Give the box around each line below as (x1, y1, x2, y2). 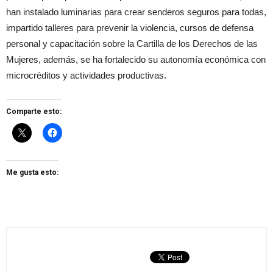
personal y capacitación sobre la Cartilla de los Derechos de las (6, 38, 258, 49)
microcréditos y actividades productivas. (6, 70, 166, 80)
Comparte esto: (6, 107, 62, 116)
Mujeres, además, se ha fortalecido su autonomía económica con (6, 54, 266, 65)
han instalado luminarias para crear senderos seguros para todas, (6, 7, 266, 17)
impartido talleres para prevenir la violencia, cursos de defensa (6, 23, 253, 33)
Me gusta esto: (6, 168, 58, 177)
